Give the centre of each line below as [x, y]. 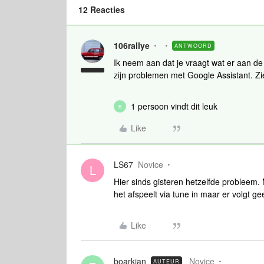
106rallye [132, 45]
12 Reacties [102, 9]
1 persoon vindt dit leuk [174, 106]
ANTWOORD [193, 46]
